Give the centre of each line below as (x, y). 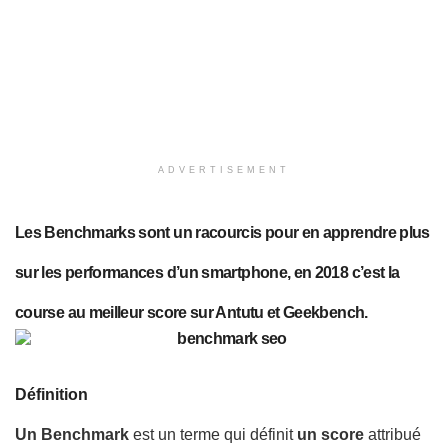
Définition (51, 395)
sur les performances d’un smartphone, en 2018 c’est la (207, 272)
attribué (392, 434)
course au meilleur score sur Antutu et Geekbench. (191, 312)
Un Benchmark (72, 434)
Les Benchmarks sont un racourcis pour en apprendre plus (222, 232)
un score (330, 434)
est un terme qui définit (213, 434)
